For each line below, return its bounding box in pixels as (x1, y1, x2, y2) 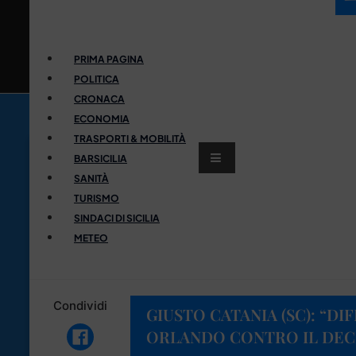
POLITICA (74, 72, 119, 85)
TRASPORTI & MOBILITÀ (74, 132, 186, 145)
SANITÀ (74, 172, 109, 184)
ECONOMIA (74, 112, 130, 125)
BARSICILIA (74, 152, 127, 164)
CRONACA (74, 92, 125, 105)
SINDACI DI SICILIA (74, 211, 160, 224)
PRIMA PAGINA (74, 52, 144, 65)
